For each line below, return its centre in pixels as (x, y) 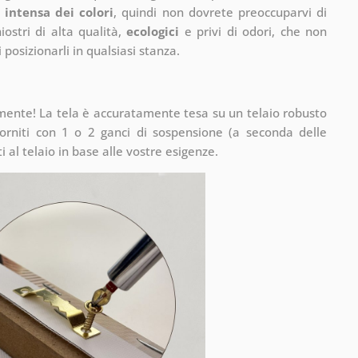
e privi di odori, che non (253, 31)
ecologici (153, 31)
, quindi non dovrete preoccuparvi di (221, 12)
